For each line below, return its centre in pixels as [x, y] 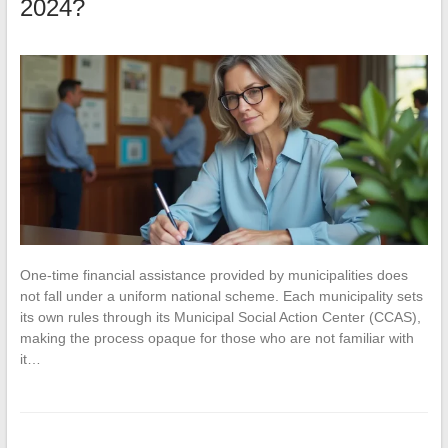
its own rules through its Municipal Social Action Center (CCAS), [220, 317]
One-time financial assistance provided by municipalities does [213, 275]
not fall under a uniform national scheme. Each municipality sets [221, 296]
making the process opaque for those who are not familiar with [216, 338]
